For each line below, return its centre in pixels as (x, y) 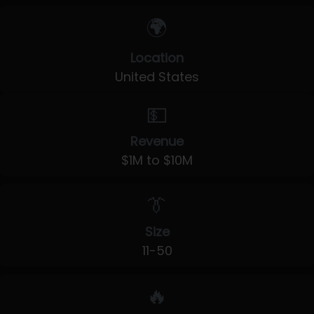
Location (157, 58)
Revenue (157, 141)
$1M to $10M (157, 160)
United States (157, 77)
